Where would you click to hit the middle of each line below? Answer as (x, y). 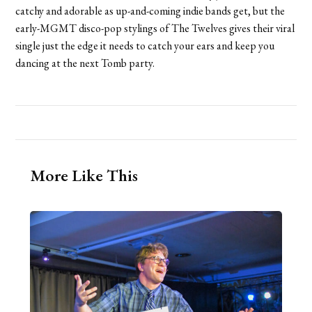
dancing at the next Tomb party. (85, 63)
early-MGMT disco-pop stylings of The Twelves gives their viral (155, 28)
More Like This (84, 175)
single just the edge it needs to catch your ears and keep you (145, 45)
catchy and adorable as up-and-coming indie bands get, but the (150, 10)
